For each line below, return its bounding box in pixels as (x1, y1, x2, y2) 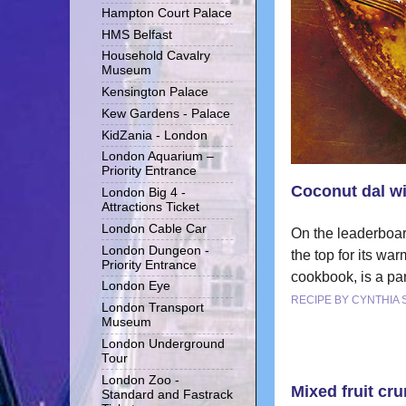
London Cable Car (101, 221, 207, 236)
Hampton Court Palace (101, 5, 232, 20)
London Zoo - (101, 372, 179, 387)
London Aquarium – (101, 150, 214, 164)
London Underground (101, 336, 225, 351)
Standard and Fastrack (101, 387, 233, 401)
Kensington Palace (101, 85, 208, 100)
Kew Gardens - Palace (101, 106, 230, 121)
